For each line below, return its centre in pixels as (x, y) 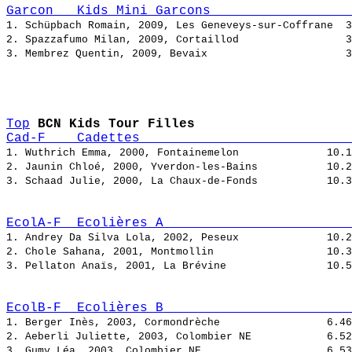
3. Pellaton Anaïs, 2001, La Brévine (167, 266)
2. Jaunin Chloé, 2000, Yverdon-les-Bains (167, 167)
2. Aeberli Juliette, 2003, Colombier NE (167, 337)
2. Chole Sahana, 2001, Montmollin (167, 252)
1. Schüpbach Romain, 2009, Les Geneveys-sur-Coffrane (176, 26)
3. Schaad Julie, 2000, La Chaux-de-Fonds (167, 181)
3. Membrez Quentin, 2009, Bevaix (176, 54)
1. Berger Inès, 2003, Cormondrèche (167, 323)
